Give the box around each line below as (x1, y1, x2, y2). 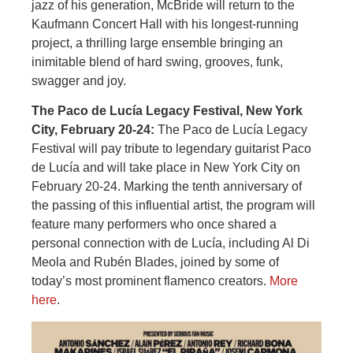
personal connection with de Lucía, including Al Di (32, 236, 310, 251)
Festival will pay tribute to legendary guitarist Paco (32, 142, 311, 156)
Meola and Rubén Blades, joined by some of (32, 255, 279, 269)
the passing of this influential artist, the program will (32, 199, 315, 213)
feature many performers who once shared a (32, 217, 277, 232)
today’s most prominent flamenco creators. (32, 274, 269, 288)
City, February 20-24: (32, 123, 154, 137)
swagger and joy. (32, 73, 126, 87)
